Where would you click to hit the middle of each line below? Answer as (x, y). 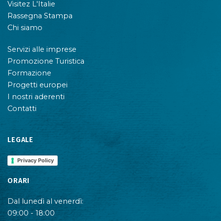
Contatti (22, 108)
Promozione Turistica (46, 61)
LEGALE (21, 140)
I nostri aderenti (36, 96)
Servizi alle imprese (42, 49)
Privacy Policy (36, 161)
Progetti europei (37, 85)
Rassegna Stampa (40, 16)
